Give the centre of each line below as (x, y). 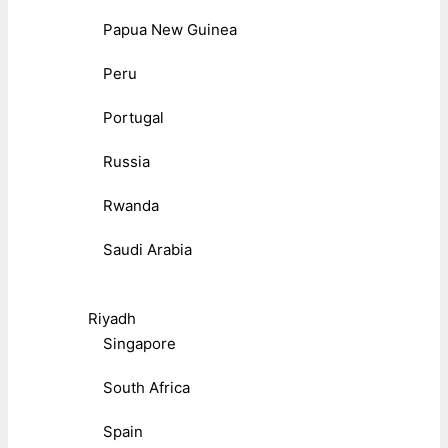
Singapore (139, 344)
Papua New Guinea (170, 30)
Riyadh (112, 319)
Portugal (133, 118)
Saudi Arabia (147, 250)
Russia (126, 162)
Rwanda (131, 206)
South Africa (146, 388)
